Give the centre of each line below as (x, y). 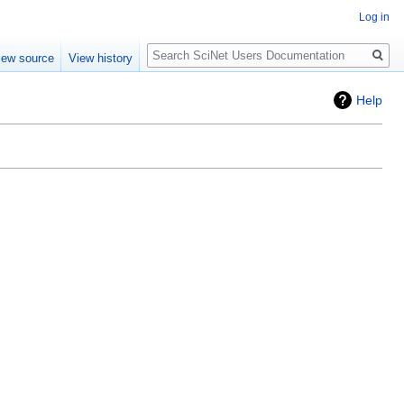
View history (101, 59)
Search (176, 46)
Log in (374, 17)
